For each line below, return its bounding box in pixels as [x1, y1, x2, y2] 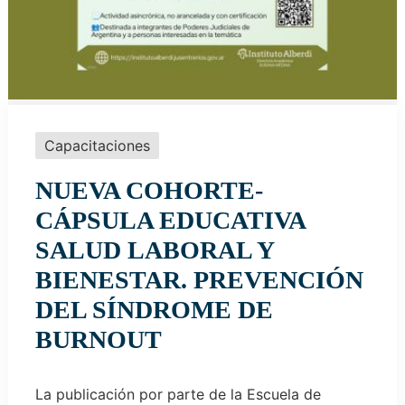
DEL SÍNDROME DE [34, 295, 273, 324]
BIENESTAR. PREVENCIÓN [34, 265, 363, 294]
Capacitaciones [43, 136, 150, 155]
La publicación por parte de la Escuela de [34, 384, 321, 403]
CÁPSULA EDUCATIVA [34, 205, 305, 234]
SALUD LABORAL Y [34, 235, 274, 264]
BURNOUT [34, 325, 162, 353]
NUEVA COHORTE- [34, 175, 263, 204]
